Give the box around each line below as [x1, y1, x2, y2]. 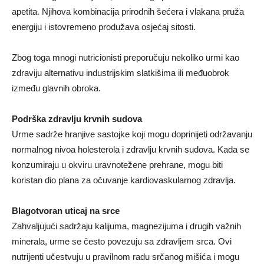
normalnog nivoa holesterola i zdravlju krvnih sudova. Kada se [12, 144, 249, 155]
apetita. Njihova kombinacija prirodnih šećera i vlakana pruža [12, 6, 244, 17]
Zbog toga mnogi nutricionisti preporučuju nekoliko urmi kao [12, 52, 239, 63]
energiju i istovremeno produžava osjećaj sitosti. [12, 22, 196, 32]
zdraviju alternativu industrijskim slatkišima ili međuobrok [12, 68, 229, 78]
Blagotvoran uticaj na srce [12, 206, 120, 216]
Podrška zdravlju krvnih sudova [12, 114, 142, 124]
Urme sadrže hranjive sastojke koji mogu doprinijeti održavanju [12, 129, 252, 140]
